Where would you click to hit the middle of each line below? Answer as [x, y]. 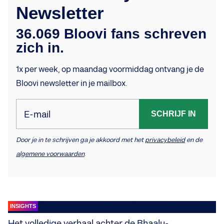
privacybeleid [165, 140]
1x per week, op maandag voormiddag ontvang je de [110, 69]
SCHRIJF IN [173, 113]
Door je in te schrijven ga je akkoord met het [80, 140]
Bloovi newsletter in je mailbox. [72, 83]
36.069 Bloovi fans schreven [111, 33]
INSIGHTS [23, 206]
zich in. [40, 47]
